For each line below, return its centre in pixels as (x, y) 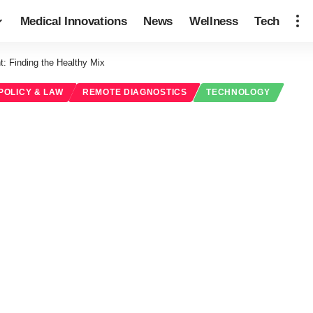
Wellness (214, 21)
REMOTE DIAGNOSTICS (135, 93)
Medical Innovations (73, 21)
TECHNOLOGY (238, 93)
